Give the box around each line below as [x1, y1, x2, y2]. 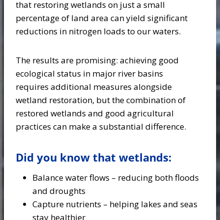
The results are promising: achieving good [16, 55, 179, 66]
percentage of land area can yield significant [16, 12, 188, 24]
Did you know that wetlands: [16, 150, 174, 165]
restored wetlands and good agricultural [16, 108, 174, 119]
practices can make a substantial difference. [16, 121, 188, 132]
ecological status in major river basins [16, 68, 163, 79]
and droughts [32, 185, 85, 196]
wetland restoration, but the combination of [16, 94, 186, 106]
